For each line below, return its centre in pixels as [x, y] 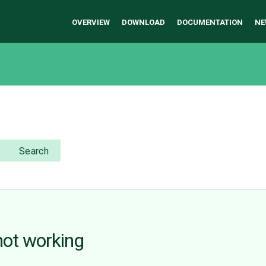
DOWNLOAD [143, 22]
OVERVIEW [91, 22]
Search [34, 151]
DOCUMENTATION [210, 22]
